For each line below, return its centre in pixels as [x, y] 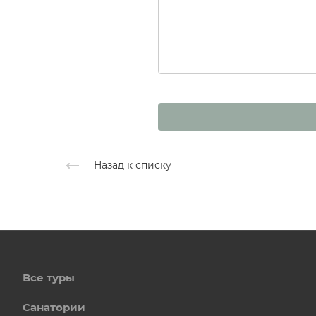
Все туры [49, 278]
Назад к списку [133, 165]
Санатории [54, 307]
